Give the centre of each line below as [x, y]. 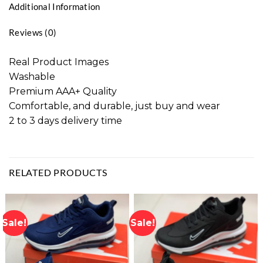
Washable [32, 76]
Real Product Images [59, 62]
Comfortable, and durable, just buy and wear [114, 106]
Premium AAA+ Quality [63, 91]
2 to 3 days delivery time [65, 120]
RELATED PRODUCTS [58, 173]
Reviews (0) [33, 32]
